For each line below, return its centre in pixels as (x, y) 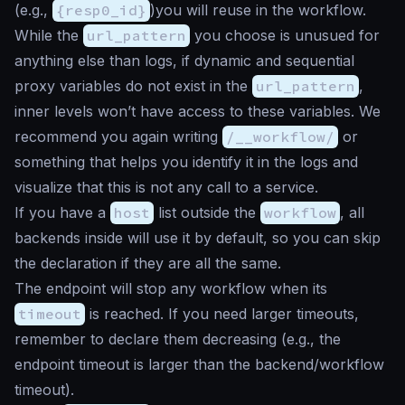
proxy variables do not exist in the (133, 85)
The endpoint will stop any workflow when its (171, 288)
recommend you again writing (118, 136)
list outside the (207, 212)
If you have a (62, 212)
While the (49, 35)
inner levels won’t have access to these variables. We (198, 111)
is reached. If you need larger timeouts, (222, 313)
